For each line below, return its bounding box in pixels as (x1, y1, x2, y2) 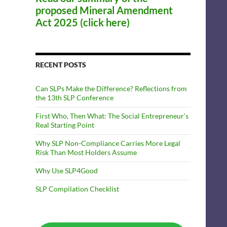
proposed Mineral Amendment (35, 4, 173, 16)
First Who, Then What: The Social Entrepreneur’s (35, 111, 188, 120)
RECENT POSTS (35, 60, 86, 69)
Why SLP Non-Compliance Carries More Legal (35, 139, 180, 147)
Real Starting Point (35, 121, 94, 129)
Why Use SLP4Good (35, 166, 98, 175)
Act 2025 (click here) (35, 16, 130, 28)
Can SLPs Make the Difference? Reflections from (35, 84, 187, 93)
